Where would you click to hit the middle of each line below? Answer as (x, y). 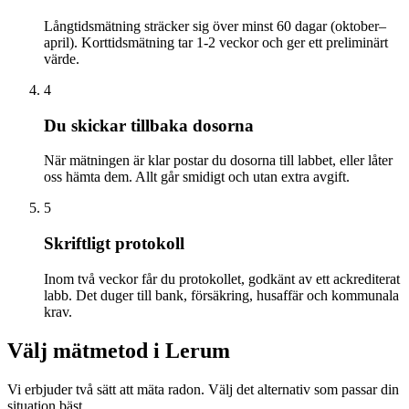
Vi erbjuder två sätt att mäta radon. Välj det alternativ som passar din (203, 389)
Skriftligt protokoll (114, 243)
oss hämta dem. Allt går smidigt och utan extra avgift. (197, 177)
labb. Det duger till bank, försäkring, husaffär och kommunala (221, 295)
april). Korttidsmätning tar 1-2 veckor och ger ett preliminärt (216, 42)
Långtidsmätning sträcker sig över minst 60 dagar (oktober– (215, 26)
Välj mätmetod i (86, 350)
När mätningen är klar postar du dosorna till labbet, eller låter (218, 161)
